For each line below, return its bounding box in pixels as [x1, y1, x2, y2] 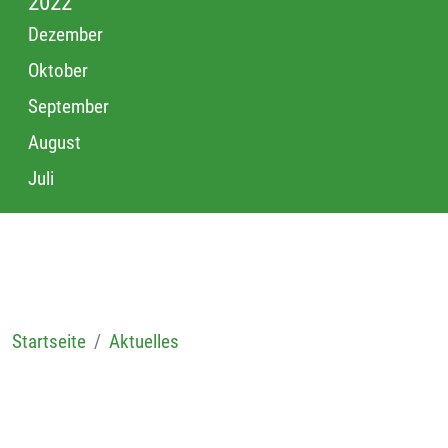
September [28, 95, 109, 119]
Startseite [12, 330, 86, 354]
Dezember [28, 23, 103, 47]
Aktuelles [109, 330, 179, 354]
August [28, 131, 81, 155]
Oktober [28, 59, 88, 83]
